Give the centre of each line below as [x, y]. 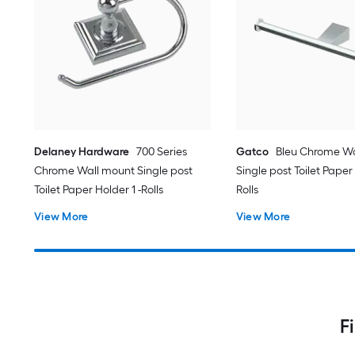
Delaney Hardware [82, 152]
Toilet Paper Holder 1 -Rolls [99, 190]
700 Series [162, 152]
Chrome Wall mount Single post [114, 171]
